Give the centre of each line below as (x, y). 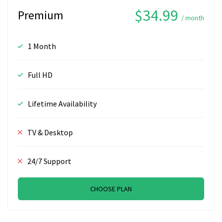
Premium (41, 15)
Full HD (40, 75)
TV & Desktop (50, 132)
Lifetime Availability (62, 103)
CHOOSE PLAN (111, 189)
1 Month (42, 46)
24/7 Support (49, 161)
